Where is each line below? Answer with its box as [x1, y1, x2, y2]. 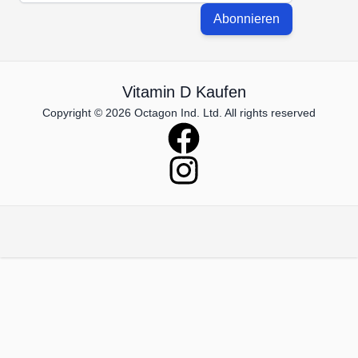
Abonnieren [213, 12, 280, 26]
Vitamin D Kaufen [121, 83, 246, 101]
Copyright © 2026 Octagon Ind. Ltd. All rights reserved [42, 106, 316, 119]
